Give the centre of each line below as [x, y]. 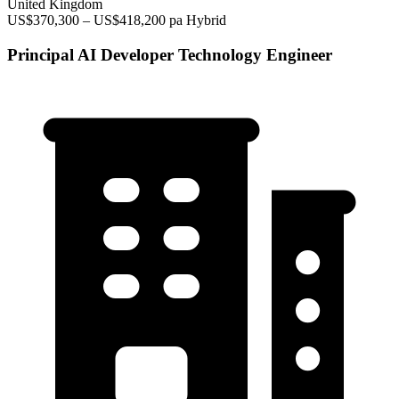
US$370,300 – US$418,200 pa [95, 20]
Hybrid [206, 20]
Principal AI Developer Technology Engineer [170, 55]
